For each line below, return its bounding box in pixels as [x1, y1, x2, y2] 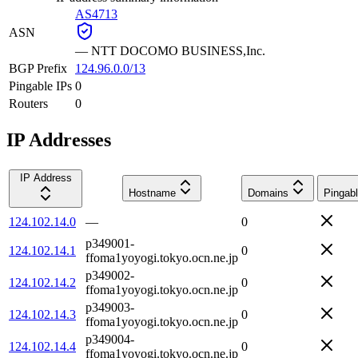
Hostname [129, 186, 176, 199]
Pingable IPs [9, 78, 72, 93]
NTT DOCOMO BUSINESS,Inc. [91, 43, 265, 58]
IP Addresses [6, 129, 111, 150]
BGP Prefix [9, 61, 67, 75]
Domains [248, 186, 288, 199]
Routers [9, 96, 48, 110]
